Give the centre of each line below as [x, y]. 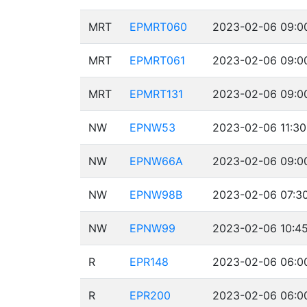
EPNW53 [152, 127]
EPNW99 [152, 228]
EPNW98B [156, 195]
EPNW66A [156, 161]
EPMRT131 [156, 94]
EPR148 [149, 262]
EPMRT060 [158, 27]
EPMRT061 [157, 60]
